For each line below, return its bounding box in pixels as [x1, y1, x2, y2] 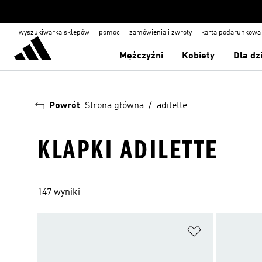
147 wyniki [37, 188, 80, 197]
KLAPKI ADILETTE [37, 135, 219, 166]
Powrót [49, 101, 80, 111]
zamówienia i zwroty [129, 29, 192, 36]
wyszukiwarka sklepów [19, 29, 89, 36]
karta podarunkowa [201, 29, 261, 36]
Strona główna [85, 101, 144, 111]
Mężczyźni [119, 51, 164, 61]
